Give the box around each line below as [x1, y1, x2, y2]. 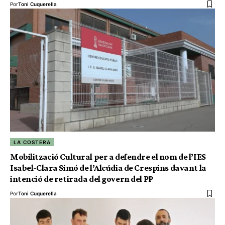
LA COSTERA [14, 139, 51, 146]
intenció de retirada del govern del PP [10, 174, 153, 184]
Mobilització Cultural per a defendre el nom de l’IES [10, 152, 206, 162]
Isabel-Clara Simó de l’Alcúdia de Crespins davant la [10, 163, 206, 173]
